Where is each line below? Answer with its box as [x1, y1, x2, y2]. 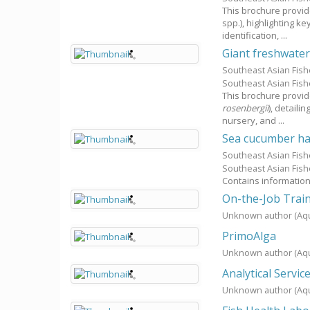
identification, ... [222, 29, 288, 42]
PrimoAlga [222, 228, 277, 244]
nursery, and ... [222, 114, 285, 127]
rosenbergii [222, 102, 269, 114]
